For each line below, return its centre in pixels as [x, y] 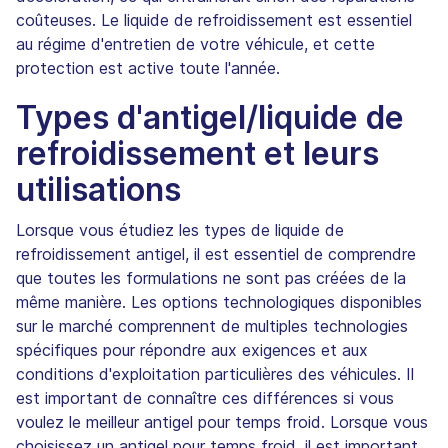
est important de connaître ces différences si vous [205, 397]
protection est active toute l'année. [148, 67]
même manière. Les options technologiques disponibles [219, 301]
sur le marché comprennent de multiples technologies [212, 325]
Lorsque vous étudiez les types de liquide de [180, 229]
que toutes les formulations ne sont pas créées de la [211, 277]
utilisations [98, 189]
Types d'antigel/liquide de [210, 117]
